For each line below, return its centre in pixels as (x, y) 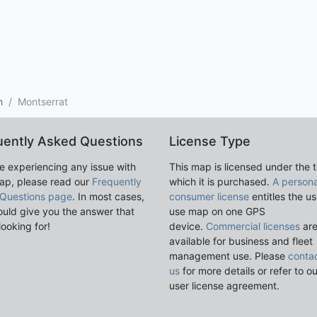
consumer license (209, 196)
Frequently (117, 181)
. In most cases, (108, 196)
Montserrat (43, 101)
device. (188, 226)
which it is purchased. (221, 181)
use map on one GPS (217, 211)
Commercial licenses (253, 226)
